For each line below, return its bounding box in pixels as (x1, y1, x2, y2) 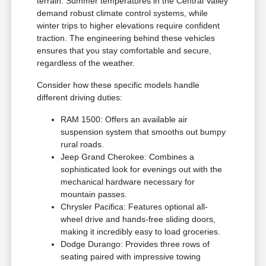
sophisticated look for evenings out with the (61, 164, 223, 175)
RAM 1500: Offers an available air (61, 115, 188, 125)
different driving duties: (37, 93, 123, 103)
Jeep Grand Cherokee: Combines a (61, 152, 195, 162)
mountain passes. (61, 189, 128, 199)
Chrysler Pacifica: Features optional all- (61, 202, 208, 212)
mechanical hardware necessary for (61, 177, 195, 187)
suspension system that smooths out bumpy (61, 127, 226, 137)
